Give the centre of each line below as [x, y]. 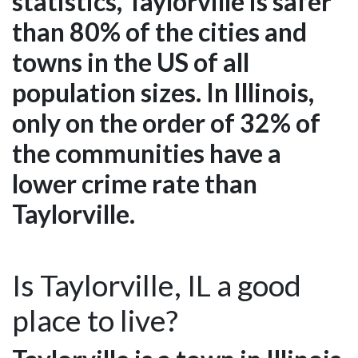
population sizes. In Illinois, [163, 92]
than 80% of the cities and [159, 31]
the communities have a [147, 153]
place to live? [95, 320]
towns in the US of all [131, 62]
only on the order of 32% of [166, 122]
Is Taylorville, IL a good [157, 284]
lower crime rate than [135, 183]
